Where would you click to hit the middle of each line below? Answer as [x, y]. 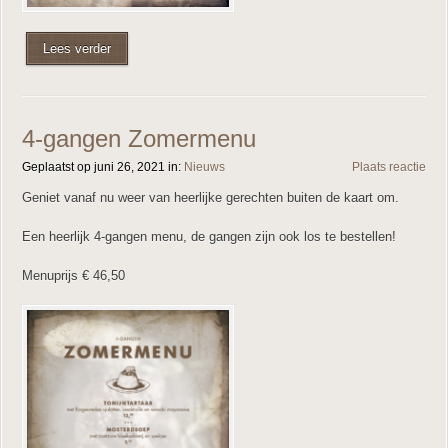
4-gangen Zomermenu [139, 138]
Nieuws [204, 166]
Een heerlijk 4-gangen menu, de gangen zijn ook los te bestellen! [209, 236]
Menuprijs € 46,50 [73, 275]
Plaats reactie [389, 166]
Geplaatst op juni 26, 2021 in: [103, 166]
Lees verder [77, 48]
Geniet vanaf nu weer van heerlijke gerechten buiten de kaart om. [210, 197]
